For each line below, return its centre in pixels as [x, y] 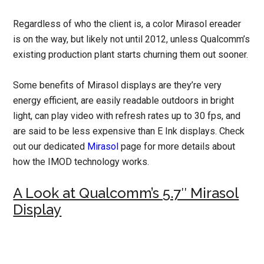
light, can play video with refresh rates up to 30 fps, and [127, 115]
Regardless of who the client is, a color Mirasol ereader [127, 24]
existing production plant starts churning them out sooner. [131, 54]
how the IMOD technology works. [81, 161]
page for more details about [177, 146]
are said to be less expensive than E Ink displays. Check [129, 131]
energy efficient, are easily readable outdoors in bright [124, 100]
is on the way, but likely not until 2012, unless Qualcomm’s [132, 39]
